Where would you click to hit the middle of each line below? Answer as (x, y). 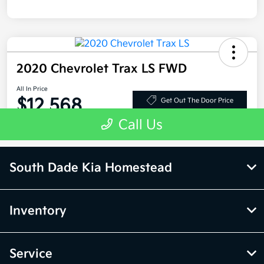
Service (31, 254)
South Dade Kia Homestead (91, 168)
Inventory (38, 211)
